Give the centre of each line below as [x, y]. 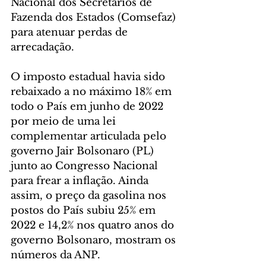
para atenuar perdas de [71, 32]
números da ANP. [56, 255]
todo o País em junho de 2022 [88, 106]
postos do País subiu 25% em [85, 210]
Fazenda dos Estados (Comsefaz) [95, 17]
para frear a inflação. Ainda [81, 180]
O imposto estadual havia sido [89, 77]
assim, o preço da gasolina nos [90, 195]
